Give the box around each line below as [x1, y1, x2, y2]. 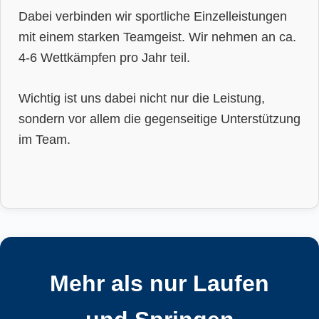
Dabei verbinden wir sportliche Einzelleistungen [19, 9, 287, 24]
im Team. [19, 131, 70, 147]
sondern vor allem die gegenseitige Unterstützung [19, 110, 300, 126]
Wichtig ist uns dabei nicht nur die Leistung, [19, 90, 265, 105]
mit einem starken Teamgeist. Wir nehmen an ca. [19, 29, 296, 45]
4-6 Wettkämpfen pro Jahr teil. [19, 50, 190, 66]
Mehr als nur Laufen [50, 271, 269, 297]
